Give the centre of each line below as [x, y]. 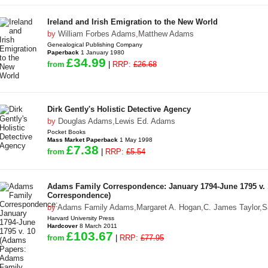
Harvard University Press [81, 218]
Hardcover [63, 226]
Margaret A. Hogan [169, 207]
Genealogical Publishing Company [95, 45]
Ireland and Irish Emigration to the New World [133, 22]
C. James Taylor [232, 207]
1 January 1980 [102, 52]
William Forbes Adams [97, 34]
